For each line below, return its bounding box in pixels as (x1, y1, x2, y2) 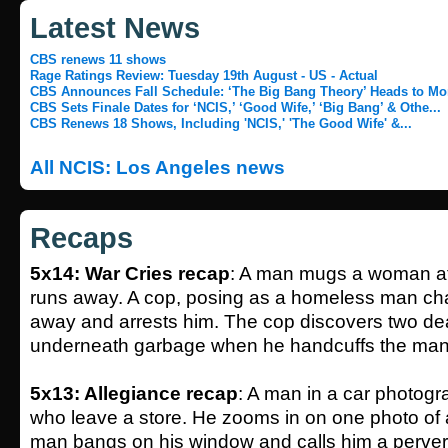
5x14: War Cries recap (30, 263, 230, 284)
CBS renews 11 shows (30, 52, 166, 67)
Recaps (30, 222, 133, 254)
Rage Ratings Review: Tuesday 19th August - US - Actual (30, 68, 378, 83)
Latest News (30, 12, 200, 44)
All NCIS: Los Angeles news (30, 157, 285, 178)
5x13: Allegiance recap (30, 383, 238, 404)
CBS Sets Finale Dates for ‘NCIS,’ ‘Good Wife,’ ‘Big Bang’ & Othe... (30, 100, 441, 115)
